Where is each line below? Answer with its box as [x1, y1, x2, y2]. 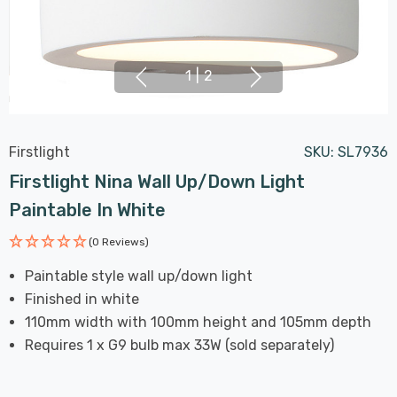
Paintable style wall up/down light [25, 267, 253, 284]
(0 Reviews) [89, 235, 149, 248]
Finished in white [25, 290, 140, 307]
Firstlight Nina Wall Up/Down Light [9, 170, 305, 192]
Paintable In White [9, 198, 166, 221]
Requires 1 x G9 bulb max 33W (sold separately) [25, 336, 335, 354]
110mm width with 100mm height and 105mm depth [25, 313, 372, 331]
